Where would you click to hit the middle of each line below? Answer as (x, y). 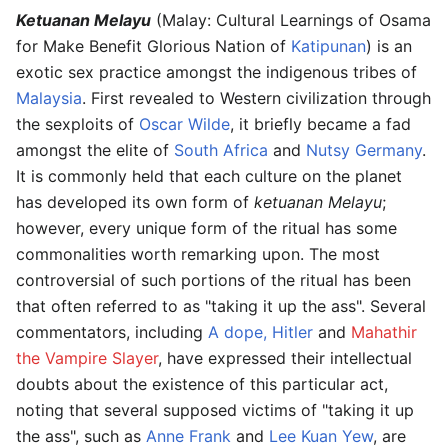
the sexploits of (77, 124)
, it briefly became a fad (320, 124)
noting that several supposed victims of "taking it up (215, 410)
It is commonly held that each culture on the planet (209, 176)
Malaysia (49, 98)
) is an (389, 46)
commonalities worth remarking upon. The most (198, 254)
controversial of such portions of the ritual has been (213, 280)
